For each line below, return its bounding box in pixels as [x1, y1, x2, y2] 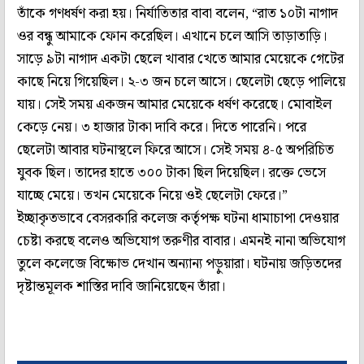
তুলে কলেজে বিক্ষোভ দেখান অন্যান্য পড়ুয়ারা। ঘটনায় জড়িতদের [17, 252, 341, 275]
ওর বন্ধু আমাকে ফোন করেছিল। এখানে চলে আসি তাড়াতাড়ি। [17, 24, 327, 48]
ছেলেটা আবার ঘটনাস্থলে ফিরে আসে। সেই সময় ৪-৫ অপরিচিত [17, 138, 334, 162]
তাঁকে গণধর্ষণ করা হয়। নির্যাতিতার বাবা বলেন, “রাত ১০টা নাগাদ [17, 2, 338, 25]
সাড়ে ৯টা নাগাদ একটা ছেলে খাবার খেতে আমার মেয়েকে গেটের [17, 47, 344, 71]
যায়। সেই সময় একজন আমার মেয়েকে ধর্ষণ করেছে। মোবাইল [17, 93, 331, 116]
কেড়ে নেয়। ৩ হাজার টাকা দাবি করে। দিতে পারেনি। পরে [17, 115, 306, 139]
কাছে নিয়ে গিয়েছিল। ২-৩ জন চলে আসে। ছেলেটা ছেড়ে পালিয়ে [17, 70, 345, 93]
